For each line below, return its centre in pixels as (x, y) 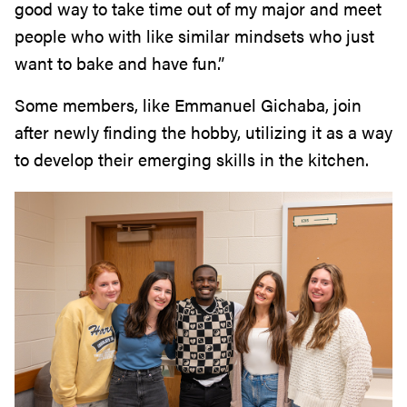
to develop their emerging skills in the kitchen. (192, 160)
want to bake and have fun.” (119, 64)
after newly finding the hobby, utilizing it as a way (203, 133)
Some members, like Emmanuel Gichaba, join (188, 105)
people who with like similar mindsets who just (194, 36)
